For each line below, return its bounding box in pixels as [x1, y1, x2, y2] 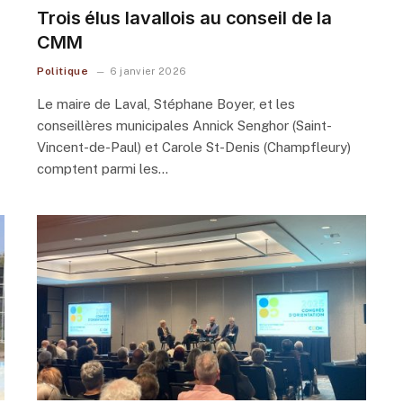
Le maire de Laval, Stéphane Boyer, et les [37, 95, 295, 112]
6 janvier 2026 [109, 65, 187, 76]
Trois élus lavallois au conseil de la [37, 6, 333, 29]
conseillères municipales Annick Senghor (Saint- [37, 117, 332, 133]
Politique [37, 64, 89, 77]
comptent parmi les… [37, 160, 168, 176]
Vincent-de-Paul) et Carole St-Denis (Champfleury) [37, 139, 351, 155]
